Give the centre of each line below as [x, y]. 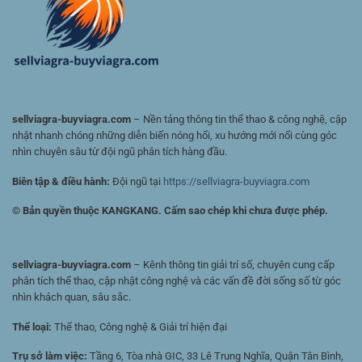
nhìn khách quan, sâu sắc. [72, 297]
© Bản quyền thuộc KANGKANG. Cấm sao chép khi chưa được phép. [170, 211]
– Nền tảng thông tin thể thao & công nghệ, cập [239, 120]
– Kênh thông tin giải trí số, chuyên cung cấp [233, 264]
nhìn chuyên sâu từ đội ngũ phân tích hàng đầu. [120, 152]
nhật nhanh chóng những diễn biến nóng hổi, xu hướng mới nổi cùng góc [175, 136]
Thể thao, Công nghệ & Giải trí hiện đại [139, 326]
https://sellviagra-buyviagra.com [236, 181]
